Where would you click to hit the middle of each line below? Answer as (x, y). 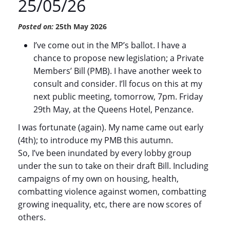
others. (32, 217)
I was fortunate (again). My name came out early (111, 127)
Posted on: (36, 26)
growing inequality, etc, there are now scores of (110, 204)
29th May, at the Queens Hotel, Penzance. (113, 109)
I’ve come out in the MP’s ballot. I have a (110, 45)
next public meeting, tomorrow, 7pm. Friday (118, 97)
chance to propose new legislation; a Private (119, 58)
